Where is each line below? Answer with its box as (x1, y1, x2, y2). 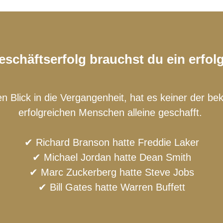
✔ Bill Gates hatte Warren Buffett (38, 181, 185, 193)
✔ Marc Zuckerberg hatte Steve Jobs (29, 166, 194, 178)
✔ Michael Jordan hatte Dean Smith (32, 151, 191, 163)
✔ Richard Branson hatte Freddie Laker (24, 136, 199, 148)
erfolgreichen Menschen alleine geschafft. (18, 107, 205, 118)
